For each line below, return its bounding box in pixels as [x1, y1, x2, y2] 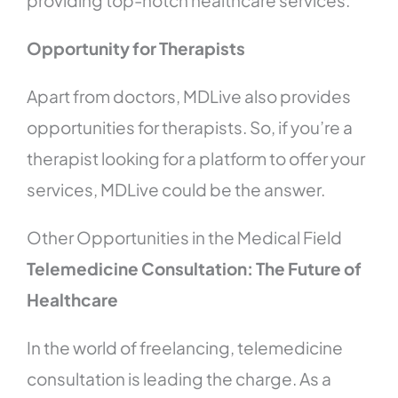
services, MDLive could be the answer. [27, 179, 326, 201]
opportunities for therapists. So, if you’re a [27, 116, 354, 139]
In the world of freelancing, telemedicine [27, 337, 344, 359]
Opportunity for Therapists [27, 37, 246, 60]
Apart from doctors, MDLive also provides [27, 85, 352, 107]
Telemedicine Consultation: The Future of [27, 258, 362, 280]
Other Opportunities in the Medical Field [27, 227, 343, 249]
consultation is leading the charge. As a [27, 368, 332, 390]
